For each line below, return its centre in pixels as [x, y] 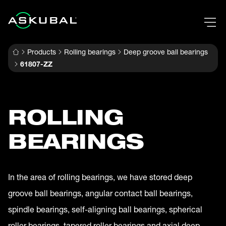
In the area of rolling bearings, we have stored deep [100, 177]
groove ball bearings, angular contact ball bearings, [100, 193]
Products [42, 52]
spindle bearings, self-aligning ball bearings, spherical [105, 209]
